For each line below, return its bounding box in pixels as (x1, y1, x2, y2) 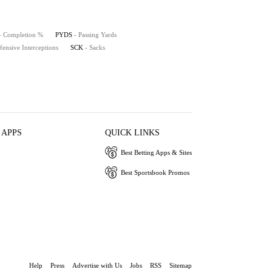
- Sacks (85, 44, 105, 51)
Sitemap (169, 262, 192, 269)
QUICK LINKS (104, 128, 160, 137)
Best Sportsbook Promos (120, 168, 189, 176)
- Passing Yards (74, 31, 117, 38)
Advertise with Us (72, 262, 122, 269)
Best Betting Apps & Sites (120, 148, 192, 156)
